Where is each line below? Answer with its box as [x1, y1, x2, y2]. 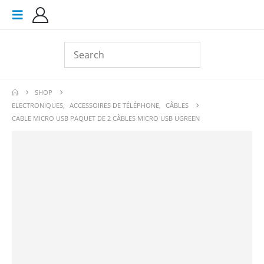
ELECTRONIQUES [12, 101, 63, 110]
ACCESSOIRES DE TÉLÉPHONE [70, 101, 159, 110]
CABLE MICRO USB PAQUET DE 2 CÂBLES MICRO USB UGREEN [12, 114, 200, 123]
